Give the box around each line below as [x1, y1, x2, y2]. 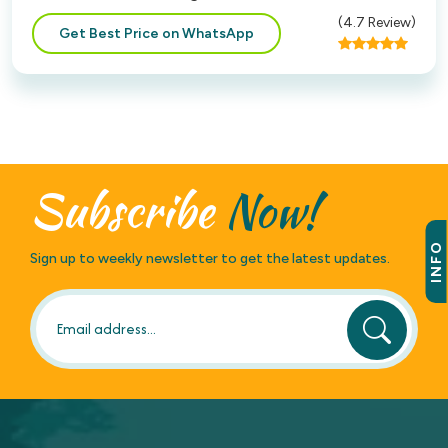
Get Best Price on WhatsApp [59, 24, 254, 42]
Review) [365, 14, 416, 31]
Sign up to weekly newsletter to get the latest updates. [30, 250, 390, 267]
